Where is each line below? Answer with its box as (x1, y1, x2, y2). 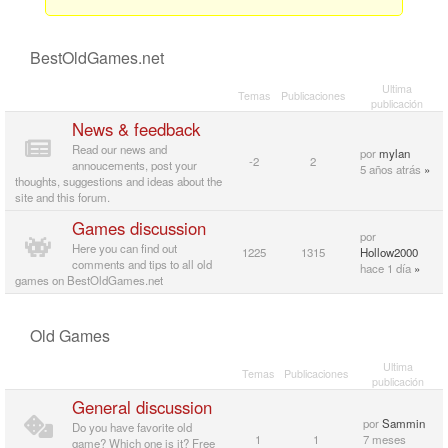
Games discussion (71, 216, 206, 240)
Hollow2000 (360, 244, 418, 260)
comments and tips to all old (71, 256, 212, 272)
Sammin (382, 415, 425, 431)
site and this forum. (15, 189, 110, 205)
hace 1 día (360, 260, 411, 276)
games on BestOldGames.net (15, 272, 163, 288)
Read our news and (71, 141, 167, 157)
